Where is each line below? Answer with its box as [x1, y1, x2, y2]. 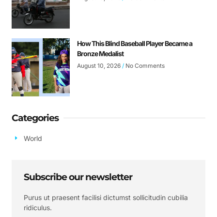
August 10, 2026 [77, 62, 122, 69]
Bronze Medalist [77, 49, 124, 58]
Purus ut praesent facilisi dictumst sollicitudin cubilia [24, 193, 188, 201]
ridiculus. [24, 203, 52, 212]
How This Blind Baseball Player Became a [77, 39, 192, 47]
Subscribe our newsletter [24, 171, 132, 183]
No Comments [124, 62, 165, 69]
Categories [12, 112, 59, 124]
